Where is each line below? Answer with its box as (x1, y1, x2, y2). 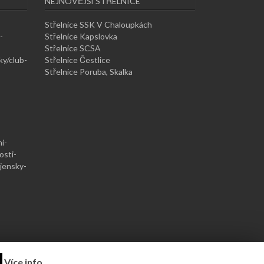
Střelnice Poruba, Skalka (45, 66, 133, 77)
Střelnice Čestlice (45, 54, 110, 65)
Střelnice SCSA (45, 42, 101, 53)
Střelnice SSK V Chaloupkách (45, 19, 152, 29)
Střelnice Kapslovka (45, 31, 117, 41)
